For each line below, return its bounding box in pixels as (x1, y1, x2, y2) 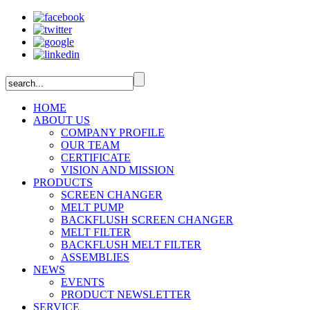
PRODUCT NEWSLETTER (61, 289, 191, 300)
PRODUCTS (33, 176, 93, 188)
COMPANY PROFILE (61, 127, 165, 138)
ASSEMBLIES (61, 251, 129, 263)
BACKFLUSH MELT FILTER (61, 239, 201, 250)
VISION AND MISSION (61, 164, 174, 176)
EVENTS (61, 276, 104, 288)
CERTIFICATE (61, 152, 131, 163)
